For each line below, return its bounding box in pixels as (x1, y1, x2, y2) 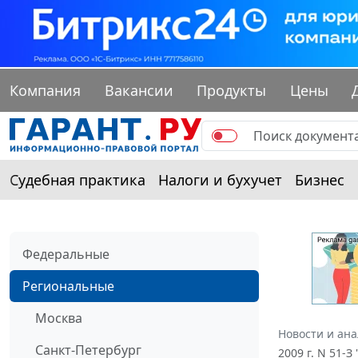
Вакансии (104, 81, 173, 101)
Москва (35, 309, 82, 328)
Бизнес (295, 170, 344, 190)
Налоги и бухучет (158, 170, 282, 190)
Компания (10, 81, 81, 101)
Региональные (22, 277, 114, 296)
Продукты (197, 81, 267, 101)
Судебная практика (10, 170, 145, 190)
